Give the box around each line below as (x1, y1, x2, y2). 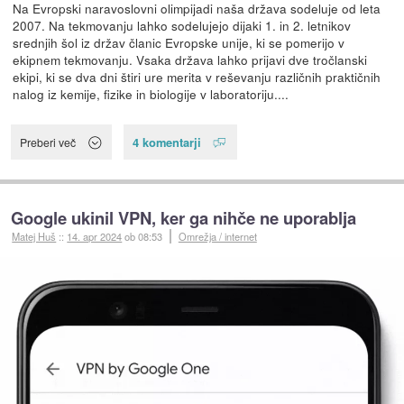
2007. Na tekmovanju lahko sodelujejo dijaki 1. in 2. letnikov (12, 16, 351, 35)
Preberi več (20, 133, 77, 150)
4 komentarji (132, 133, 201, 151)
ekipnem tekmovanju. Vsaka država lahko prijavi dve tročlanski (12, 50, 367, 69)
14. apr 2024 (67, 228, 123, 243)
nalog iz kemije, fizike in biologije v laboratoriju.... (12, 85, 289, 104)
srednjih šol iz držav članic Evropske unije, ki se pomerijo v (12, 33, 344, 52)
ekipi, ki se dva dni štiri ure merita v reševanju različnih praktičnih (12, 68, 381, 87)
